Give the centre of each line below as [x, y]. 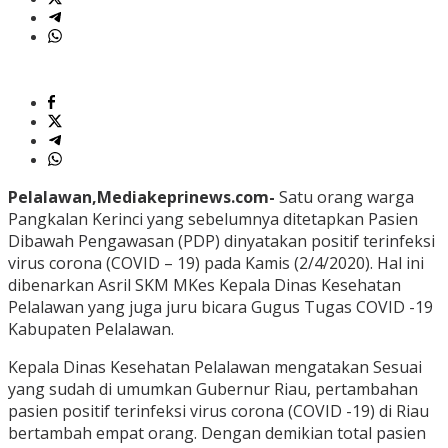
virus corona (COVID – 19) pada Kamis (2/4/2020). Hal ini [216, 263]
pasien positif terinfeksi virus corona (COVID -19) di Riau [218, 411]
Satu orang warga [344, 197]
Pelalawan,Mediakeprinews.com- [141, 197]
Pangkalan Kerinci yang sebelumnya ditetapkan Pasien [213, 219]
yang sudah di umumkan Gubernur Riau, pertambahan [213, 389]
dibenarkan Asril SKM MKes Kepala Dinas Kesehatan [204, 285]
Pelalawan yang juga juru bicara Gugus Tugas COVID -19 [220, 307]
